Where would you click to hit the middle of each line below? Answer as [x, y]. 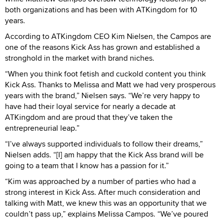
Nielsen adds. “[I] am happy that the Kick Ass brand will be [104, 155]
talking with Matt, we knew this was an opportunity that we [106, 203]
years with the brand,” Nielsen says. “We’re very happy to [102, 96]
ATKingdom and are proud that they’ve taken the [89, 117]
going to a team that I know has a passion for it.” [87, 166]
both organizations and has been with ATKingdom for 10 [101, 10]
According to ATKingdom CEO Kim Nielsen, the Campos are [108, 37]
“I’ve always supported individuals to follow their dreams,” [104, 144]
